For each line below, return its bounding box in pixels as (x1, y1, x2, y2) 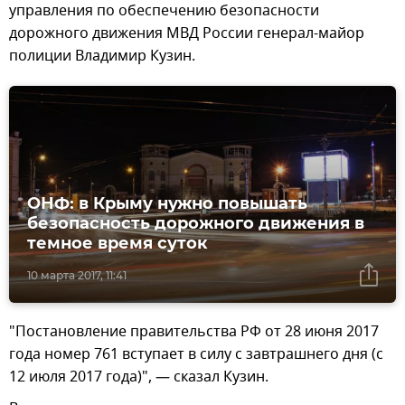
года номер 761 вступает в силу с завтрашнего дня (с (9, 344, 383, 366)
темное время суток (27, 233, 208, 254)
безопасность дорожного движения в (27, 213, 364, 234)
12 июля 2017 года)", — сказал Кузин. (9, 366, 268, 389)
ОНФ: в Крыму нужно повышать (27, 193, 307, 214)
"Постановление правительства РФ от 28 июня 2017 (9, 321, 379, 344)
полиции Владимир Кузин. (9, 44, 195, 67)
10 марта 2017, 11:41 (27, 268, 127, 283)
